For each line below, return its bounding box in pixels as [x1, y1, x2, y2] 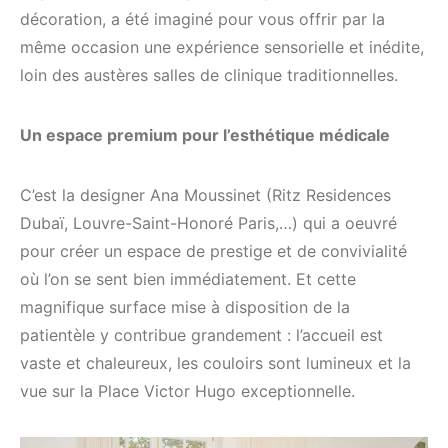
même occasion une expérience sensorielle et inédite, [20, 36, 424, 57]
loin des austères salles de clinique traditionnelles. [20, 64, 398, 85]
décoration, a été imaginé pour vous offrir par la [20, 8, 385, 29]
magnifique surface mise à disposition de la [20, 296, 350, 317]
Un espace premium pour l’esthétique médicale [20, 124, 390, 145]
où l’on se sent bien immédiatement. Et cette [20, 268, 356, 289]
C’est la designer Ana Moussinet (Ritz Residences [20, 184, 391, 205]
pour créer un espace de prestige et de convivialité [20, 240, 407, 261]
